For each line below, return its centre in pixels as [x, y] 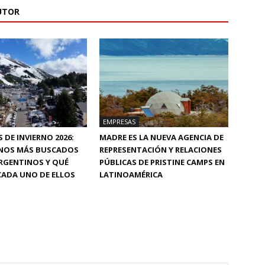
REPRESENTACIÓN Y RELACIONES [161, 149]
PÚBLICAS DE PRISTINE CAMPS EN [162, 162]
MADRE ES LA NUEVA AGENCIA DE [161, 137]
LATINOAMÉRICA [131, 174]
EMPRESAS [119, 121]
